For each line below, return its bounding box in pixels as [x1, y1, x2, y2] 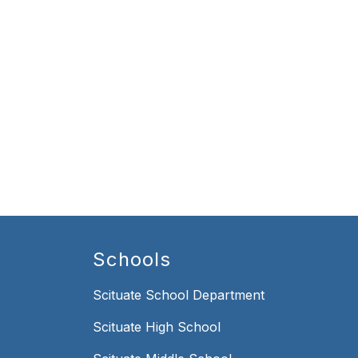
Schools [93, 248, 171, 272]
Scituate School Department [93, 287, 265, 304]
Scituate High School [93, 319, 221, 336]
